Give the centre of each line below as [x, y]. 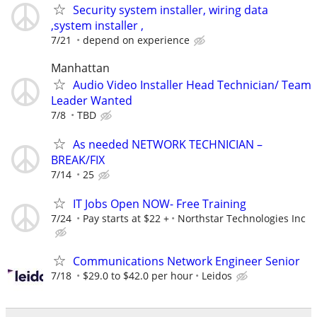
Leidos [217, 276]
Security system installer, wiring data [171, 10]
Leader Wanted [92, 100]
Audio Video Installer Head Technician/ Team [192, 85]
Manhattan [80, 68]
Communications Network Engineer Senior [186, 261]
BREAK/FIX [78, 160]
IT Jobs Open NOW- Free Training [160, 204]
